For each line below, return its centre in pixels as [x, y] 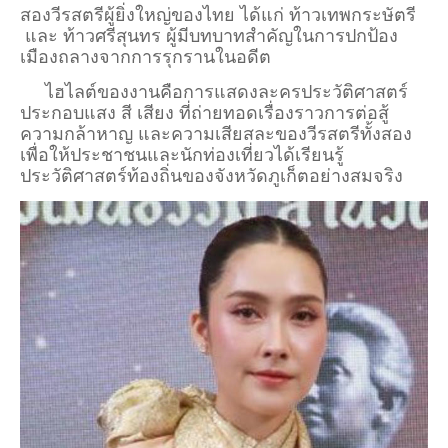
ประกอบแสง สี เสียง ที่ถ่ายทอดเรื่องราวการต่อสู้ [204, 113]
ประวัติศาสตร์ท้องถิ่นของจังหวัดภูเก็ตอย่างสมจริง [211, 176]
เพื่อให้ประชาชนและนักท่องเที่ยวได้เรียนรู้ [182, 155]
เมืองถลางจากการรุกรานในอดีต [145, 57]
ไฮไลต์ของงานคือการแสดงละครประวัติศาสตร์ [214, 92]
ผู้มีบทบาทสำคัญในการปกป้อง [282, 36]
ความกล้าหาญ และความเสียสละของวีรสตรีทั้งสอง [216, 134]
